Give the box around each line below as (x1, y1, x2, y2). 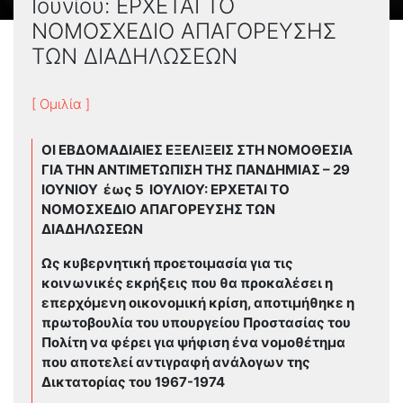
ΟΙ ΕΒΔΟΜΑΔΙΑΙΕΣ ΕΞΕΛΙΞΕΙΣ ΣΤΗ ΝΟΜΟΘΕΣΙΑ (41, 140, 353, 158)
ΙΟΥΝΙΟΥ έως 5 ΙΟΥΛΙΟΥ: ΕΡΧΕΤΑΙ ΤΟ (41, 180, 290, 198)
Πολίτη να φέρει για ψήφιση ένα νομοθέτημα (41, 333, 345, 351)
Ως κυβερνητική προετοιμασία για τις (41, 254, 293, 272)
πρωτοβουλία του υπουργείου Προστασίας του (41, 313, 351, 331)
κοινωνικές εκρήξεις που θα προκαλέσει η (41, 273, 333, 291)
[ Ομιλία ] (31, 94, 90, 112)
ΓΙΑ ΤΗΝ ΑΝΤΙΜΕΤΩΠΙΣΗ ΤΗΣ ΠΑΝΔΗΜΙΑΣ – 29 (41, 160, 350, 178)
